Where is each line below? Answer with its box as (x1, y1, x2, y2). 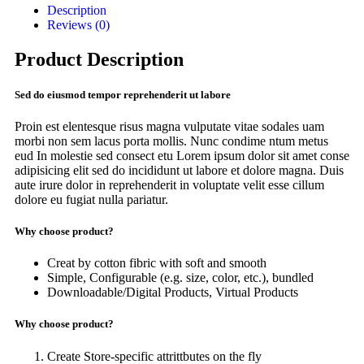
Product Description (15, 48, 184, 70)
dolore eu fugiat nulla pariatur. (15, 192, 168, 206)
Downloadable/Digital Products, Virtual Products (47, 285, 298, 300)
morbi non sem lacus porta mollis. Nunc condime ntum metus (15, 133, 328, 148)
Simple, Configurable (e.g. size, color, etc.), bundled (47, 271, 314, 285)
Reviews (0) (47, 17, 110, 32)
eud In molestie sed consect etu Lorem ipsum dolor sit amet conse (15, 148, 349, 162)
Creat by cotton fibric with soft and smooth (47, 256, 266, 271)
